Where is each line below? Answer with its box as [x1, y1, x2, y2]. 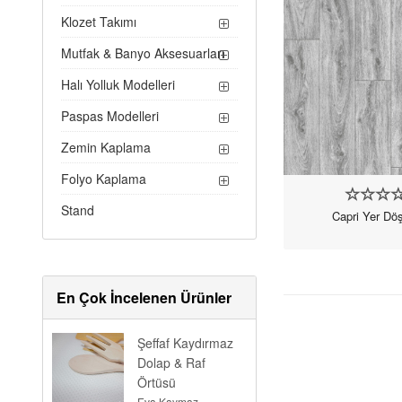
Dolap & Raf [137, 354, 206, 371]
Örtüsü [137, 373, 177, 391]
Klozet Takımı [61, 13, 137, 31]
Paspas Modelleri [61, 107, 160, 125]
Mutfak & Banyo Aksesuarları [61, 44, 225, 62]
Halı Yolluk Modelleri [61, 75, 176, 93]
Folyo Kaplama [61, 170, 147, 188]
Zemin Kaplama [61, 138, 152, 156]
